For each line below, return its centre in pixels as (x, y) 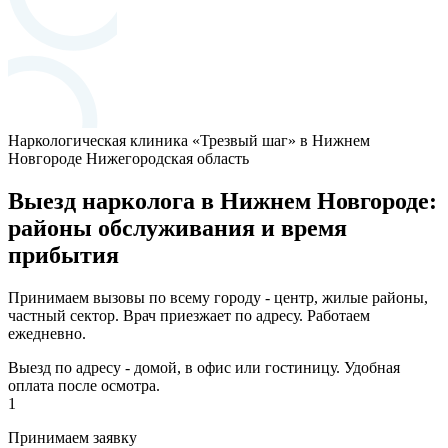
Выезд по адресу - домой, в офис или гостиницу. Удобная (204, 367)
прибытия (63, 254)
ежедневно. (47, 333)
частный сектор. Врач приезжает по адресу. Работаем (189, 315)
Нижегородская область (167, 158)
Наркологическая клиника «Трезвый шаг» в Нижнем (189, 140)
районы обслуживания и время (177, 227)
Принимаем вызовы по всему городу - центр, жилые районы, (218, 297)
